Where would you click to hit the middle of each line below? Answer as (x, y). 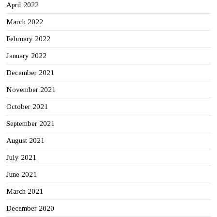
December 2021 (31, 73)
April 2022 (23, 5)
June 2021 (22, 175)
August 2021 (26, 141)
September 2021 (31, 124)
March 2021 (25, 192)
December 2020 (31, 209)
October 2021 (27, 107)
